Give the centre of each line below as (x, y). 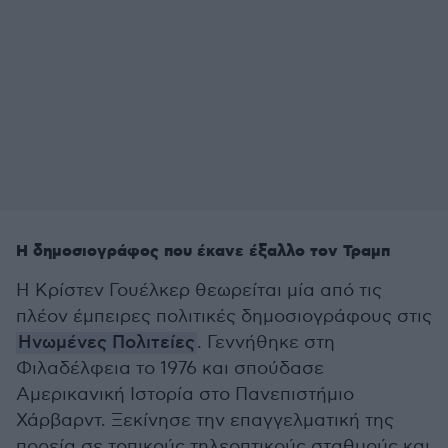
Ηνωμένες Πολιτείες (106, 343)
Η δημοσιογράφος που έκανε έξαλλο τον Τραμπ (203, 251)
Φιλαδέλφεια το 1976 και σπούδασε (170, 368)
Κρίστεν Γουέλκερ (112, 290)
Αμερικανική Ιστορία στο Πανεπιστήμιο (185, 394)
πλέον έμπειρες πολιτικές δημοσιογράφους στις (224, 316)
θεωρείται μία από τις (286, 290)
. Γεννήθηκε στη (266, 342)
